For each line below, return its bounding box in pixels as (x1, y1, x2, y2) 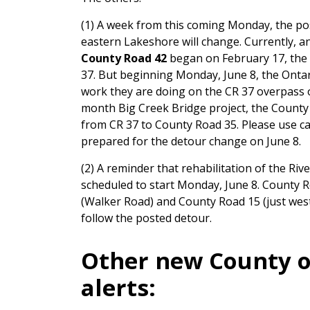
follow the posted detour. (81, 210, 212, 226)
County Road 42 (81, 50, 170, 66)
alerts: (81, 271, 156, 303)
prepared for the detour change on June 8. (81, 133, 301, 149)
